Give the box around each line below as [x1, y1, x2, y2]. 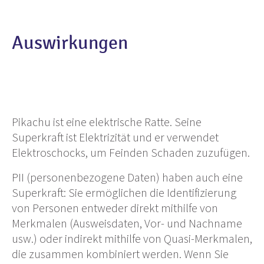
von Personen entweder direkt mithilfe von [12, 200, 218, 215]
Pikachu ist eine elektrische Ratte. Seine [12, 114, 202, 129]
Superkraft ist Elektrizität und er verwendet [12, 129, 219, 144]
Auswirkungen [12, 31, 128, 54]
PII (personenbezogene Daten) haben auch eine [12, 169, 243, 184]
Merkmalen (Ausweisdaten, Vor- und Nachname [12, 215, 242, 230]
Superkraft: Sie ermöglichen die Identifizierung [12, 184, 236, 200]
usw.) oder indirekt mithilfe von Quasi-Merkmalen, [12, 230, 252, 246]
